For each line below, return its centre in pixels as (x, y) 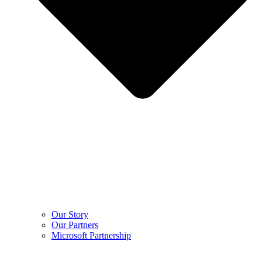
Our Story (70, 214)
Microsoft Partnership (91, 235)
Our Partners (75, 225)
